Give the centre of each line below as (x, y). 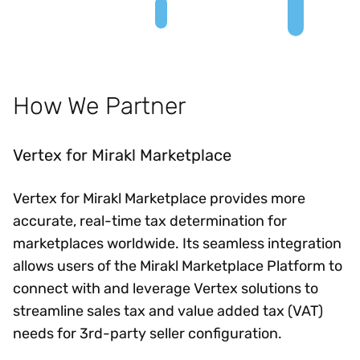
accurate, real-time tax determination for (150, 221)
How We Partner (99, 105)
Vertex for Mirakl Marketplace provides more (159, 198)
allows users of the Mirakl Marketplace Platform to (178, 266)
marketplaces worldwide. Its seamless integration (177, 243)
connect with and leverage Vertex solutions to (166, 288)
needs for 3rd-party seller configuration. (147, 333)
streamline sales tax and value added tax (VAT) (168, 311)
